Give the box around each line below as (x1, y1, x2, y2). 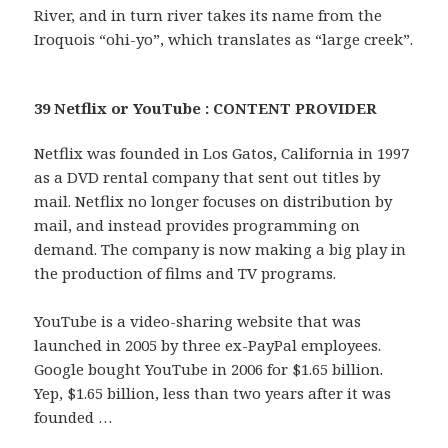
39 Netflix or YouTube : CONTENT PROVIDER (34, 98, 378, 119)
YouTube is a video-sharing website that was (34, 311, 362, 332)
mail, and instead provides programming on (34, 215, 361, 236)
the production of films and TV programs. (34, 263, 337, 284)
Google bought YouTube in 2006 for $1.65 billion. (34, 359, 384, 380)
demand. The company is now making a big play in (34, 239, 407, 260)
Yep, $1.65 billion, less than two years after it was (34, 383, 392, 404)
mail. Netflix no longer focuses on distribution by (34, 191, 393, 212)
